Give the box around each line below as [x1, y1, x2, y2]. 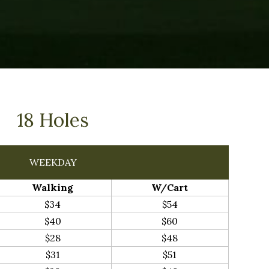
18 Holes [17, 107, 89, 132]
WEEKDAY [29, 156, 77, 168]
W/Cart [151, 181, 189, 193]
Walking [32, 181, 74, 193]
